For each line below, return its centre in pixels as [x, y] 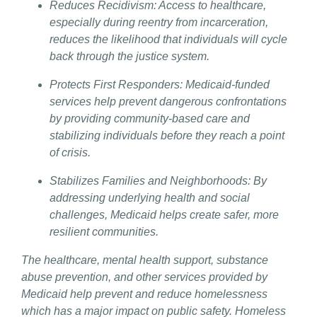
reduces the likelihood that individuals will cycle [168, 39]
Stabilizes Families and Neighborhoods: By [158, 180]
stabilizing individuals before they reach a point [167, 135]
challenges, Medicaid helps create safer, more [164, 214]
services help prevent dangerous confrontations [168, 101]
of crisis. [70, 152]
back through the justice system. [129, 56]
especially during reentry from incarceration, [159, 22]
